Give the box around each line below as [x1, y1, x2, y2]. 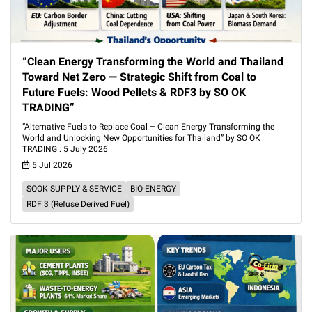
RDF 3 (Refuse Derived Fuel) [26, 199, 130, 209]
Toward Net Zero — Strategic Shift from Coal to [22, 70, 256, 84]
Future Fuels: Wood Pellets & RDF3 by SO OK [22, 86, 246, 99]
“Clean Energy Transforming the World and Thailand [22, 55, 283, 68]
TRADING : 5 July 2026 [22, 144, 108, 154]
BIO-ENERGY [130, 184, 176, 194]
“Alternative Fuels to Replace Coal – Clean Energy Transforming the [22, 122, 274, 132]
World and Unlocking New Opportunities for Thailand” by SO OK [22, 133, 260, 143]
